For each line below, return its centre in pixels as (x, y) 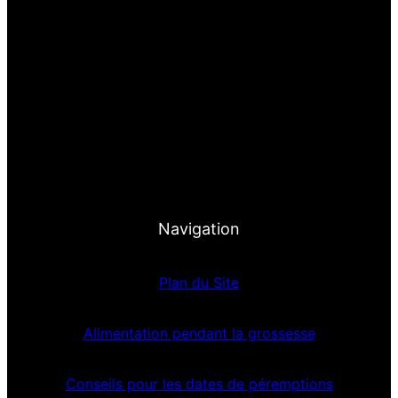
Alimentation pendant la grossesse (199, 334)
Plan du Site (199, 283)
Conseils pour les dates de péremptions (199, 384)
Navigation (199, 229)
